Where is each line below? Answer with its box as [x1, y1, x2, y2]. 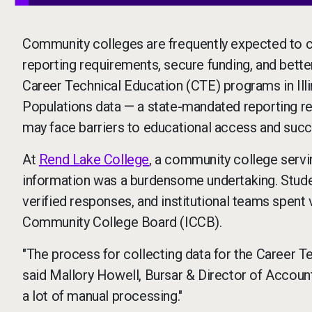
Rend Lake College [38, 151, 150, 168]
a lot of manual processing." [22, 288, 182, 304]
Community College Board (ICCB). [22, 214, 222, 231]
